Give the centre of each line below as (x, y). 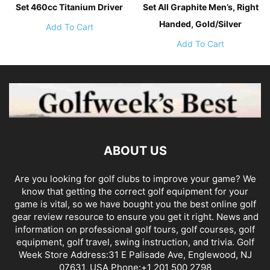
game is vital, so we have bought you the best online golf (135, 204)
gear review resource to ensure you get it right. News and (135, 216)
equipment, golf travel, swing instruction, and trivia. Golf (135, 242)
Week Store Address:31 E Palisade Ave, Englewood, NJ (135, 254)
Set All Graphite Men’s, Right (200, 7)
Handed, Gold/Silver (201, 24)
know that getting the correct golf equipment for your (135, 191)
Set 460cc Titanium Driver (70, 7)
